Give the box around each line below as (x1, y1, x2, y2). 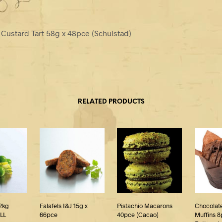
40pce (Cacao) (117, 211, 159, 219)
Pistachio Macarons (117, 202, 173, 210)
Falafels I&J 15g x (40, 202, 88, 210)
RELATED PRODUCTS (77, 99, 145, 106)
